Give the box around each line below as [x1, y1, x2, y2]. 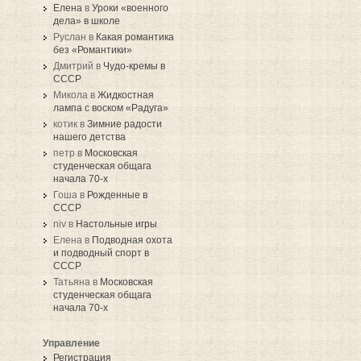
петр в [53, 147, 85, 160]
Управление [43, 338, 100, 349]
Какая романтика [96, 31, 174, 44]
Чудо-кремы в [103, 60, 165, 73]
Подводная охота [92, 234, 172, 247]
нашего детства [53, 131, 126, 143]
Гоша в [53, 189, 87, 201]
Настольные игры [76, 218, 157, 230]
